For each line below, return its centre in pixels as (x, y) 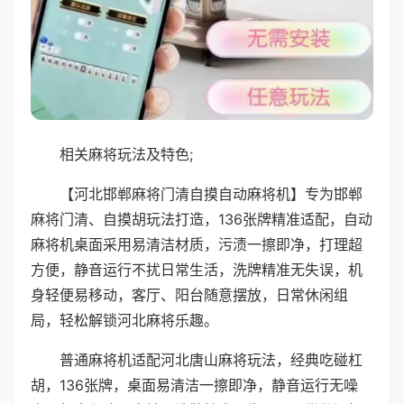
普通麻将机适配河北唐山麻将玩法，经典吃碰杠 (211, 359)
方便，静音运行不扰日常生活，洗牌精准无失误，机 (197, 269)
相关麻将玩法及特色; (126, 154)
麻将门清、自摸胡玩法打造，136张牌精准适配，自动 (202, 219)
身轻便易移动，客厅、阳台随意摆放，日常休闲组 (189, 294)
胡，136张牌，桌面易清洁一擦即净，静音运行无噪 (194, 385)
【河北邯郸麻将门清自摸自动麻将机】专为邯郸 (211, 193)
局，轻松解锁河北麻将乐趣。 (124, 320)
